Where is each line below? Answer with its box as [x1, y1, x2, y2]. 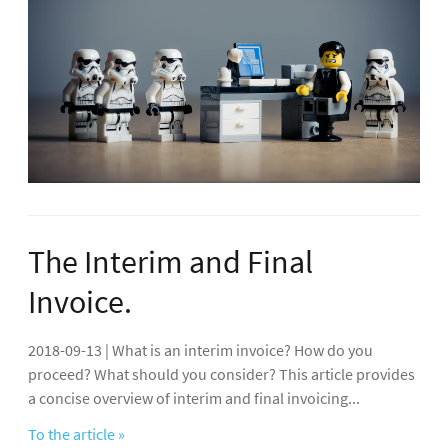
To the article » [28, 423, 125, 444]
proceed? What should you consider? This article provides [28, 363, 415, 384]
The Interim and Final [28, 241, 313, 282]
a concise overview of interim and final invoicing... [28, 387, 360, 408]
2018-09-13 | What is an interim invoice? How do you [28, 339, 373, 360]
